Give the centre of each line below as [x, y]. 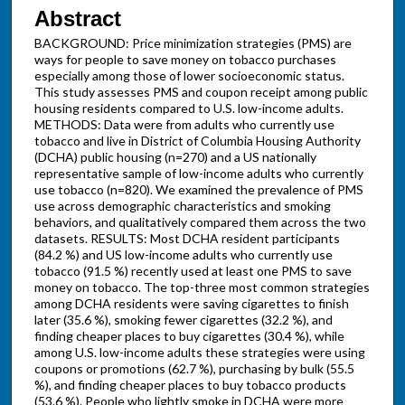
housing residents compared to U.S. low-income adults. [188, 108]
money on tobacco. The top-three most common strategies [202, 287]
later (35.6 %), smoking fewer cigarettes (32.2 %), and [183, 319]
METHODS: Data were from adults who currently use [184, 124]
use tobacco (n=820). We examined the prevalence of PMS [198, 189]
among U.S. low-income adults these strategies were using [199, 352]
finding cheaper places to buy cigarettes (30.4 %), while [189, 335]
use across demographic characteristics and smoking [182, 205]
